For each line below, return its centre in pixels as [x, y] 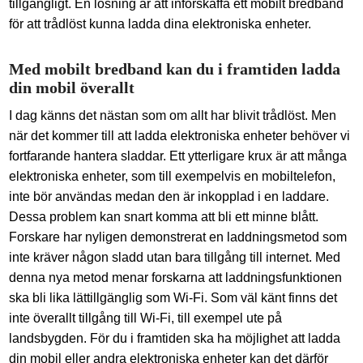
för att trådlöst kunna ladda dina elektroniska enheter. [162, 24]
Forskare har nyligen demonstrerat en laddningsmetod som [178, 237]
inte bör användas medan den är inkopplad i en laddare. [169, 196]
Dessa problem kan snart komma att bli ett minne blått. [164, 217]
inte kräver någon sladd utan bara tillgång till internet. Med [175, 257]
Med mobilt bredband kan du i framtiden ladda [175, 69]
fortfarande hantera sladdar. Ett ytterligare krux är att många [178, 156]
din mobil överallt [72, 88]
